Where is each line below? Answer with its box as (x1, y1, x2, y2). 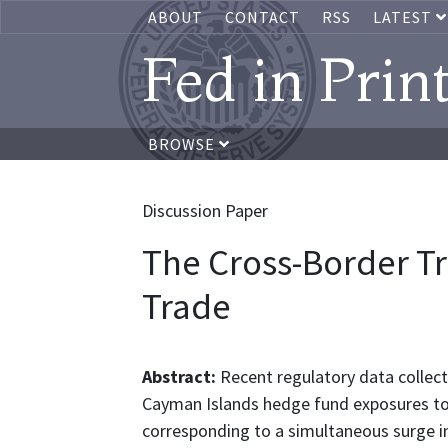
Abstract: (142, 365, 220, 388)
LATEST (373, 7, 436, 27)
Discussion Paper (142, 199, 268, 222)
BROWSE (148, 134, 219, 154)
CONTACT (225, 7, 300, 27)
